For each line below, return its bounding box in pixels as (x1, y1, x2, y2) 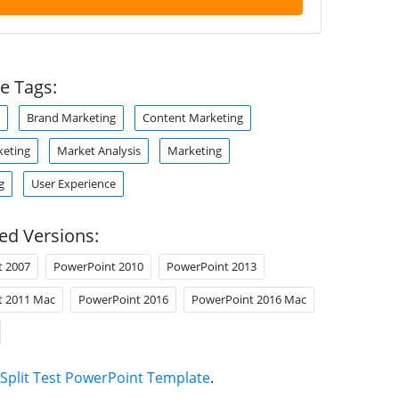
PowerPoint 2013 (166, 258, 256, 274)
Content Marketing (142, 110, 243, 126)
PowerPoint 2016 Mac (191, 291, 306, 307)
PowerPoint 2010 (53, 258, 143, 274)
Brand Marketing (26, 110, 116, 126)
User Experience (30, 175, 116, 191)
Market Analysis (56, 142, 141, 159)
